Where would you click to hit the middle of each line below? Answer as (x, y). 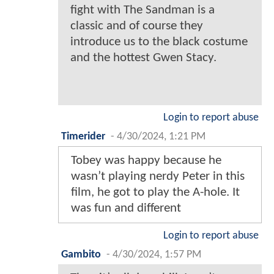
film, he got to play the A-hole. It (155, 193)
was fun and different (126, 209)
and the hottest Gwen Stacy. (143, 58)
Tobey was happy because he (146, 161)
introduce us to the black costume (159, 42)
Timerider (83, 137)
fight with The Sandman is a (143, 10)
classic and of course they (137, 26)
